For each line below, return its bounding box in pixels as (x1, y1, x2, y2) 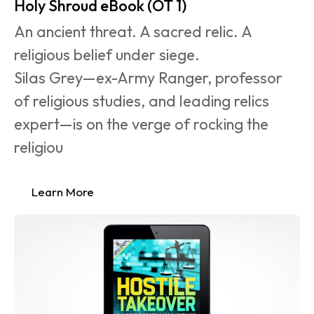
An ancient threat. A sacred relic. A (14, 21, 255, 41)
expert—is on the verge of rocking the (14, 114, 272, 134)
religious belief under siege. (14, 44, 200, 64)
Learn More (32, 184, 94, 200)
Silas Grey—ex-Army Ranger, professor (14, 67, 286, 88)
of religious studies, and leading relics (14, 90, 273, 111)
